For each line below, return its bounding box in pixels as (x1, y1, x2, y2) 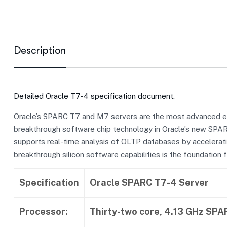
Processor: (19, 206, 68, 217)
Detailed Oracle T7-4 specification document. (14, 91, 175, 100)
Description (14, 44, 66, 56)
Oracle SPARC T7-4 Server (90, 177, 209, 188)
